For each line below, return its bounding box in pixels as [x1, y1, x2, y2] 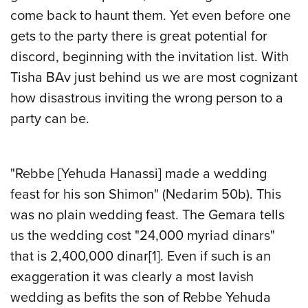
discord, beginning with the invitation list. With [10, 48, 289, 65]
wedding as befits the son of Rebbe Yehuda [10, 289, 271, 306]
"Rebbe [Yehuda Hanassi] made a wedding [10, 165, 267, 182]
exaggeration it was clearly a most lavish [10, 268, 254, 285]
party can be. [10, 110, 89, 127]
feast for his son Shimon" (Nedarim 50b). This [10, 186, 281, 203]
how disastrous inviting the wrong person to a [10, 89, 283, 107]
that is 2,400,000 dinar [10, 247, 148, 265]
